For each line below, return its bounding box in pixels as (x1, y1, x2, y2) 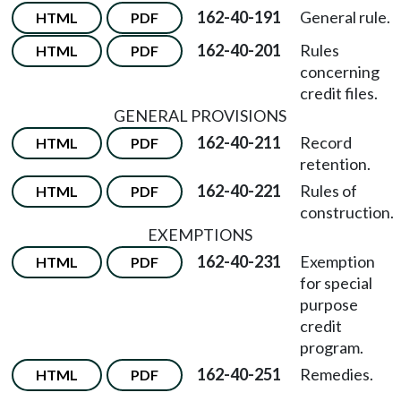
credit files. (300, 83, 378, 103)
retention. (300, 154, 371, 174)
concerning (300, 62, 380, 81)
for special (300, 273, 372, 293)
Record (300, 132, 352, 152)
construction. (300, 202, 394, 222)
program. (300, 337, 363, 357)
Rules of (300, 181, 357, 200)
